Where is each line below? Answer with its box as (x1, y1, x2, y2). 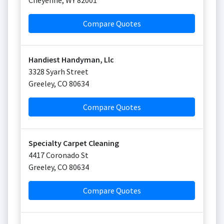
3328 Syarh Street (28, 66, 88, 76)
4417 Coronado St (28, 150, 88, 160)
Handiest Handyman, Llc (28, 54, 114, 64)
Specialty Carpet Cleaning (28, 138, 119, 148)
